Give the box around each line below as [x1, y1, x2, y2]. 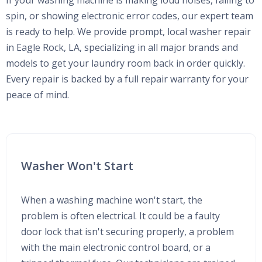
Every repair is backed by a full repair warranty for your [6, 73, 249, 86]
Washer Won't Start [21, 158, 133, 174]
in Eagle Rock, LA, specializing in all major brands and [6, 41, 238, 54]
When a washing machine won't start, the [21, 194, 202, 207]
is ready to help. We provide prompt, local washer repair [6, 25, 251, 39]
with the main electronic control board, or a [21, 241, 211, 254]
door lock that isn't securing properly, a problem [21, 225, 234, 239]
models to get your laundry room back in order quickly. [6, 57, 245, 70]
